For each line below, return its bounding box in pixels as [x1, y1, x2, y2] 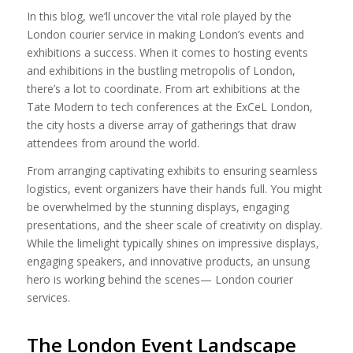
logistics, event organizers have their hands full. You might [26, 180, 322, 196]
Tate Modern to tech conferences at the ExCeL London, [26, 98, 313, 114]
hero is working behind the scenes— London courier [26, 271, 293, 287]
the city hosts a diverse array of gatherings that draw [26, 117, 296, 132]
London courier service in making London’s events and [26, 26, 304, 42]
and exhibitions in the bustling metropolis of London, [26, 62, 295, 78]
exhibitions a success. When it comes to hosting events [26, 44, 308, 60]
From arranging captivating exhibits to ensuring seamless [26, 162, 318, 178]
